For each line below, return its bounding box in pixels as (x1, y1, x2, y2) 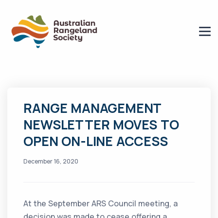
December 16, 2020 (23, 157, 79, 166)
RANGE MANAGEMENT (23, 99, 162, 117)
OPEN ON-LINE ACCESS (23, 132, 168, 150)
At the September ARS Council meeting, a (23, 198, 178, 209)
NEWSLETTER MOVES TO (23, 116, 179, 134)
